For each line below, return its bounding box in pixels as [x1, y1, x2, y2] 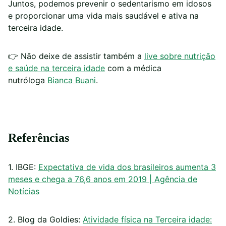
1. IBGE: [8, 162, 38, 173]
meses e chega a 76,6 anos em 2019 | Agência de [8, 174, 197, 185]
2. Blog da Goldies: [8, 214, 83, 225]
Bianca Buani [47, 75, 96, 86]
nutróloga [8, 75, 47, 86]
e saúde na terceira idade [8, 63, 105, 74]
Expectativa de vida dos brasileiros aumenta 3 [38, 162, 216, 173]
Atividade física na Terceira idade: [83, 214, 212, 225]
